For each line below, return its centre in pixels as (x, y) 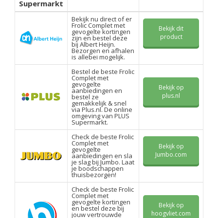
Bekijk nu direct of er (102, 19)
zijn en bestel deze (100, 38)
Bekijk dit (171, 29)
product (171, 37)
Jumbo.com (171, 155)
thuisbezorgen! (94, 175)
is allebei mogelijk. (98, 57)
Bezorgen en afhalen (103, 51)
